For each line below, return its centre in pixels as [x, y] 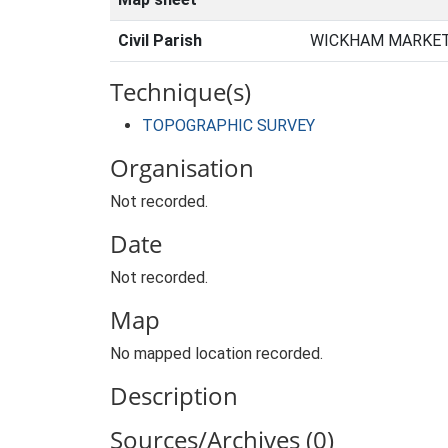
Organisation [182, 167]
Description [174, 395]
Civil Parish [160, 40]
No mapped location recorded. [216, 353]
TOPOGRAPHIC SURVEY [228, 125]
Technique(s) [180, 91]
